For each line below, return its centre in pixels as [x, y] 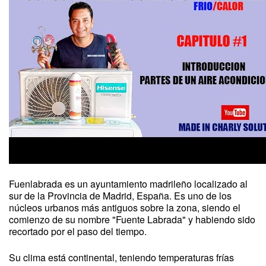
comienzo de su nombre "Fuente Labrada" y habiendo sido [132, 219]
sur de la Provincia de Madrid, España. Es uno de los [120, 196]
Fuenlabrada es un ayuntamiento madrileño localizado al [128, 184]
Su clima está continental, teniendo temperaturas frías [121, 257]
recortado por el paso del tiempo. [78, 231]
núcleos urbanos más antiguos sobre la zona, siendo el [125, 208]
